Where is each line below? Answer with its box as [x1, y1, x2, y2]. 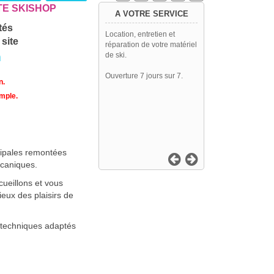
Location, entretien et [105, 30, 175, 39]
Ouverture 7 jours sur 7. [105, 72, 183, 81]
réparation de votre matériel [105, 40, 197, 50]
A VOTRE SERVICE [114, 9, 188, 19]
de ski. [105, 51, 127, 60]
